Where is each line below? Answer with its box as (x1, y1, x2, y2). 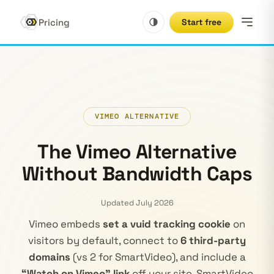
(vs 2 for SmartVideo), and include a (70, 250, 246, 264)
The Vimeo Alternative (37, 139, 237, 164)
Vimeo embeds (29, 217, 103, 231)
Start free (182, 16, 221, 28)
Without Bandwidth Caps (22, 161, 252, 186)
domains (28, 250, 70, 264)
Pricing (38, 16, 70, 28)
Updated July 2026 (100, 198, 174, 208)
